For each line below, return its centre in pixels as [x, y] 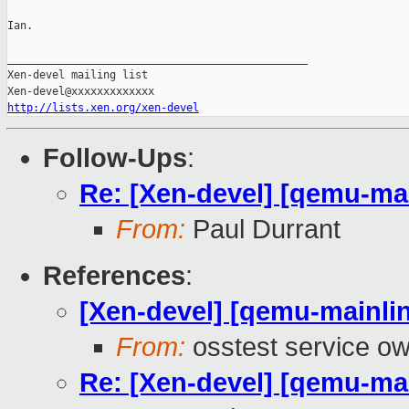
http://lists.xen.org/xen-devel [103, 108]
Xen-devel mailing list [78, 75]
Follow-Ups [115, 158]
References [114, 276]
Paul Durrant [263, 230]
